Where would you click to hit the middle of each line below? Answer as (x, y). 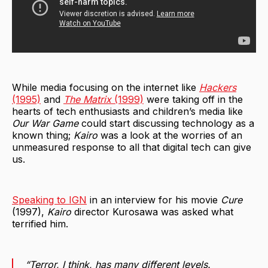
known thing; (43, 135)
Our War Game (47, 124)
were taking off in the (195, 100)
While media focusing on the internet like (106, 88)
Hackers (218, 88)
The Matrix (89, 100)
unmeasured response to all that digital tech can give (132, 147)
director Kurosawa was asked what (154, 212)
